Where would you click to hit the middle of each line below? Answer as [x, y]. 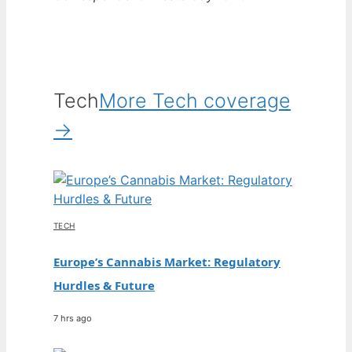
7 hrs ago [73, 318]
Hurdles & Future [104, 285]
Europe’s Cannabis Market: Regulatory [167, 262]
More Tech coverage [195, 101]
